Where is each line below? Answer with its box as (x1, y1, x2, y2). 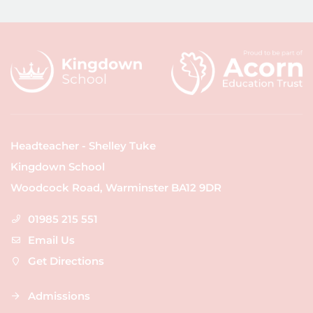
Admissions (28, 289, 90, 303)
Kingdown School (10, 159, 105, 173)
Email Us (28, 233, 75, 247)
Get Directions (28, 254, 104, 268)
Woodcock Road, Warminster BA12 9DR (10, 180, 221, 194)
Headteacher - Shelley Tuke (10, 138, 156, 152)
